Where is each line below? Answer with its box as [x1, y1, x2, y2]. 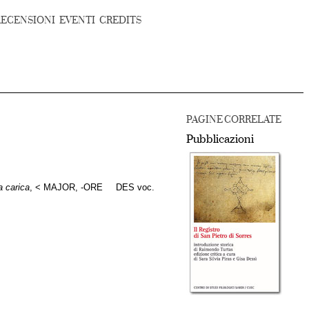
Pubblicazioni [186, 132, 254, 146]
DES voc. [113, 183, 154, 193]
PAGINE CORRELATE [186, 114, 281, 126]
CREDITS [99, 14, 141, 26]
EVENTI [59, 14, 95, 26]
